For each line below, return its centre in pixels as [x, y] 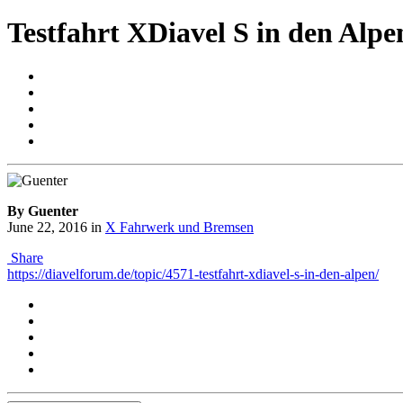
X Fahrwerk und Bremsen [179, 228]
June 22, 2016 [47, 228]
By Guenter [43, 211]
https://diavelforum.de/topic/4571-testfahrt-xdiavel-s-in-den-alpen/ [193, 274]
